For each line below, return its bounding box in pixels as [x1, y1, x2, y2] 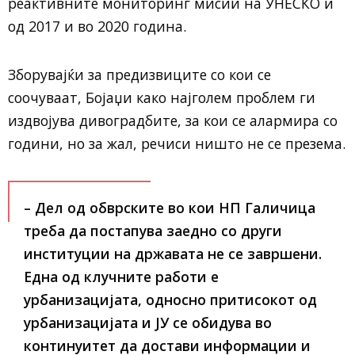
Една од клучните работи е [24, 267, 219, 286]
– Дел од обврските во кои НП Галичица [24, 198, 315, 217]
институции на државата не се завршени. [24, 244, 322, 263]
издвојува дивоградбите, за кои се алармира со [8, 111, 338, 130]
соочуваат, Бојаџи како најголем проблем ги [8, 88, 315, 107]
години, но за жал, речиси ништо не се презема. [8, 134, 345, 153]
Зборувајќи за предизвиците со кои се [8, 65, 271, 84]
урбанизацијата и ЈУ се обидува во [24, 313, 272, 332]
